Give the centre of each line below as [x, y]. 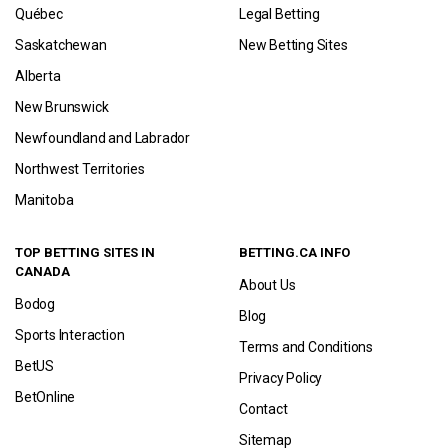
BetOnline [45, 397]
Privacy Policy [281, 378]
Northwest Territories [80, 169]
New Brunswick [62, 107]
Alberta [38, 76]
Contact [263, 409]
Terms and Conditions [306, 347]
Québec [39, 14]
